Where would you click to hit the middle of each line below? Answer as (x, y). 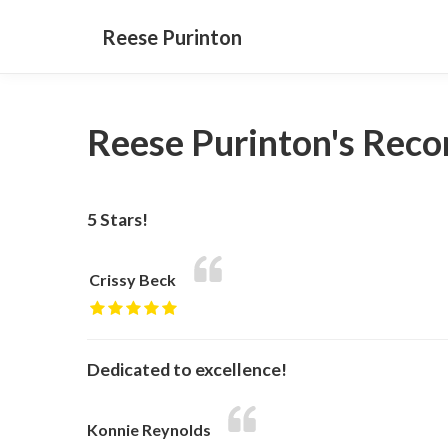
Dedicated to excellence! (187, 369)
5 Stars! (117, 219)
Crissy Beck (132, 279)
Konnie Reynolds (149, 429)
